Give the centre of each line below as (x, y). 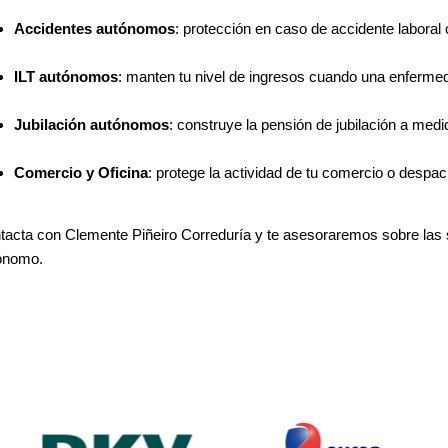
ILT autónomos (65, 76)
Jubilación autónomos (91, 124)
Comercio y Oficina (80, 172)
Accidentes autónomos (94, 28)
